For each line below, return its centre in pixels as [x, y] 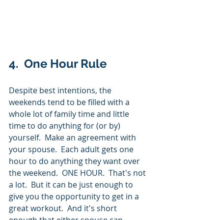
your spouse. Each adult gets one [72, 149]
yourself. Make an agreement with [73, 137]
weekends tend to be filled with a [70, 102]
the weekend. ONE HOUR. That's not [78, 173]
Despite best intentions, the [61, 90]
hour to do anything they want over [75, 161]
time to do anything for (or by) [66, 125]
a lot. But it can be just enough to [72, 184]
